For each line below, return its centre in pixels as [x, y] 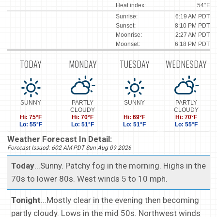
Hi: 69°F [134, 117]
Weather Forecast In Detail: [60, 139]
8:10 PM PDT [192, 26]
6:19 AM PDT [193, 17]
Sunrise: [127, 17]
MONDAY [83, 64]
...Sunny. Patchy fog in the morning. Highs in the [120, 166]
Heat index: [131, 6]
